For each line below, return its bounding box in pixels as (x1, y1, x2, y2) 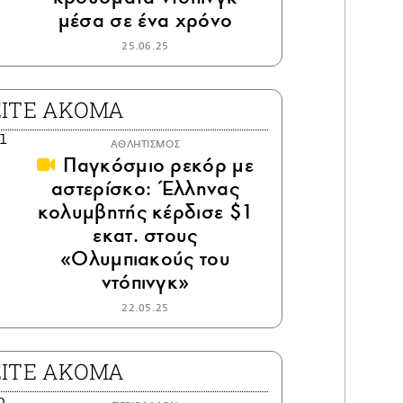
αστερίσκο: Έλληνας (51, 175, 239, 202)
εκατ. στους (93, 222, 198, 249)
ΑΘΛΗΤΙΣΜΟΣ (110, 139, 181, 151)
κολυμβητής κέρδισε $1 (37, 199, 254, 226)
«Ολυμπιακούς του (59, 246, 231, 273)
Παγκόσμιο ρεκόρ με (57, 152, 255, 179)
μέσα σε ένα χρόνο (58, 7, 233, 34)
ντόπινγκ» (101, 269, 190, 296)
